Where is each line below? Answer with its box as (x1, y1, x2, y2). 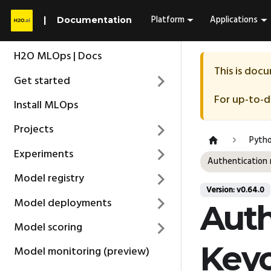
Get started (13, 72, 70, 90)
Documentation (57, 15, 132, 26)
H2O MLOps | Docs (13, 48, 102, 66)
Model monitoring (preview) (13, 243, 149, 261)
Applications (210, 13, 258, 28)
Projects (13, 121, 53, 139)
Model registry (13, 170, 84, 188)
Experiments (13, 145, 73, 163)
